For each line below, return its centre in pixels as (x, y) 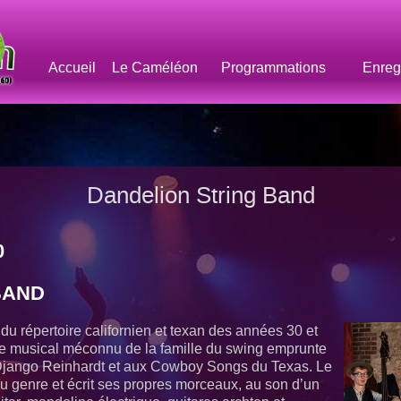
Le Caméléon (155, 67)
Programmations (274, 67)
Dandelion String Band (200, 196)
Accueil (73, 67)
